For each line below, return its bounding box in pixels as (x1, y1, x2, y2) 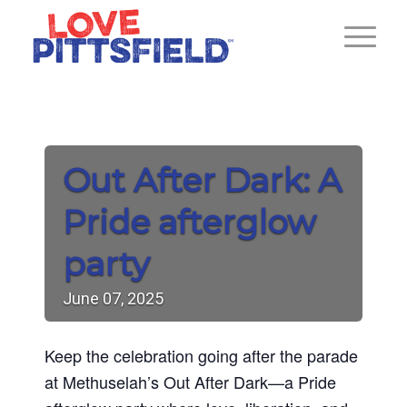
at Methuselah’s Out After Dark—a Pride (44, 370, 336, 393)
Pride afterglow (62, 202, 316, 242)
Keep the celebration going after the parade (44, 343, 358, 367)
